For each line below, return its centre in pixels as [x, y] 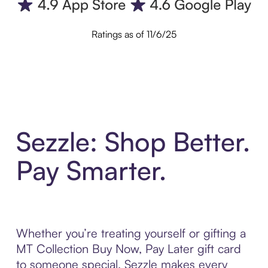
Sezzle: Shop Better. [133, 141]
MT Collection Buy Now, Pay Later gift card [128, 248]
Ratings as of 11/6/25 [134, 34]
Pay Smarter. [91, 170]
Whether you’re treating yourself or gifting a [131, 233]
